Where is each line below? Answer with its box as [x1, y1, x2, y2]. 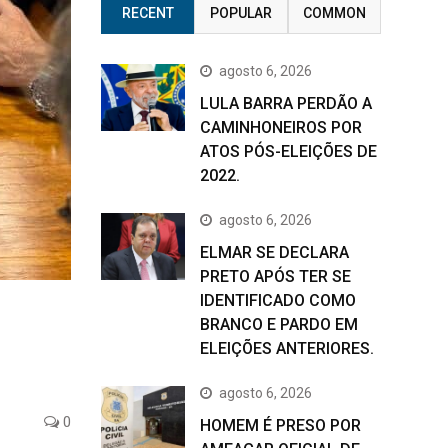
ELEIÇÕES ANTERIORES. [200, 339, 374, 358]
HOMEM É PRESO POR [200, 416, 361, 435]
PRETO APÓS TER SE [200, 267, 351, 286]
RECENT [121, 5, 174, 21]
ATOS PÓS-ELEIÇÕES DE [200, 142, 377, 161]
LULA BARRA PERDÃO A [200, 94, 372, 113]
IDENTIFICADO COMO [200, 291, 356, 310]
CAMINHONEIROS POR [200, 118, 362, 137]
